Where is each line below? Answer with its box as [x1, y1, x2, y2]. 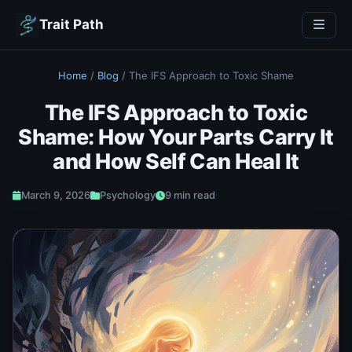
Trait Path [39, 16, 104, 32]
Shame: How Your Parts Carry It [18, 124, 334, 150]
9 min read [165, 189, 215, 201]
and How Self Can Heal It [53, 148, 299, 174]
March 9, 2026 [21, 189, 90, 201]
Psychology [100, 189, 156, 201]
